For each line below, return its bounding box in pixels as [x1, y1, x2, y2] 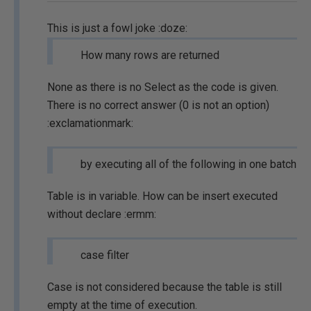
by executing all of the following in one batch [81, 158, 296, 171]
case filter [81, 249, 129, 262]
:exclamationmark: [47, 117, 133, 130]
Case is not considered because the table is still [47, 280, 282, 294]
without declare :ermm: [47, 208, 156, 221]
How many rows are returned [81, 49, 219, 62]
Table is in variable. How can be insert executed [47, 190, 278, 203]
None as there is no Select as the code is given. [47, 81, 278, 94]
